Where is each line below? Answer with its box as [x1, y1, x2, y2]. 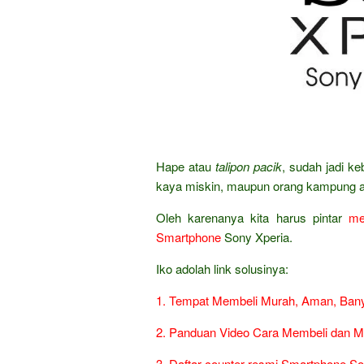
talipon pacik [215, 158, 283, 175]
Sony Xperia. [221, 228, 292, 245]
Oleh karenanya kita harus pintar [156, 209, 349, 226]
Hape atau [156, 158, 216, 175]
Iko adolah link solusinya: [156, 260, 288, 277]
